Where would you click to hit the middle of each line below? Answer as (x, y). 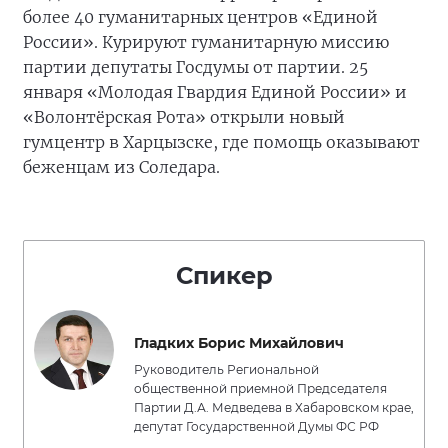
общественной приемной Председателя (260, 388)
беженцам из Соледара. (121, 166)
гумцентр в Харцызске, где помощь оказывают (221, 141)
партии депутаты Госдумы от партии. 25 (195, 66)
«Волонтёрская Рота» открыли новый (184, 116)
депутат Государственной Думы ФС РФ (256, 426)
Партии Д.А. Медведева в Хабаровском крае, (274, 407)
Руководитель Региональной (226, 369)
